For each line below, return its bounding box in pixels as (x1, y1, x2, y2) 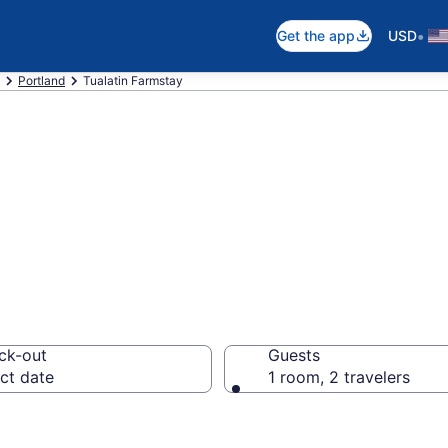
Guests (268, 345, 320, 365)
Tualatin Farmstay (83, 73, 183, 88)
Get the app (277, 27, 355, 44)
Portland (18, 73, 65, 88)
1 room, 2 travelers (268, 367, 410, 387)
